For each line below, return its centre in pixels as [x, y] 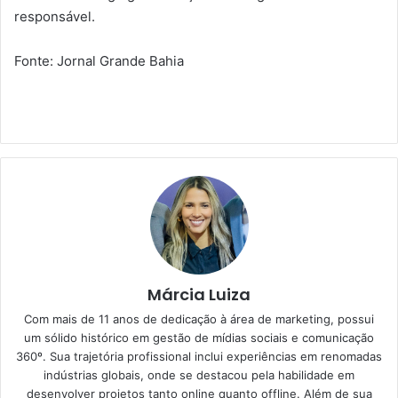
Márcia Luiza [199, 295]
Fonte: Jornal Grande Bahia [99, 61]
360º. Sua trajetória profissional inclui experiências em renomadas [199, 357]
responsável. [55, 17]
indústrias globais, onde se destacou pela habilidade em [199, 375]
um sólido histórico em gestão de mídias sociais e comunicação [199, 338]
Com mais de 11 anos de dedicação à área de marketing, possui [199, 319]
